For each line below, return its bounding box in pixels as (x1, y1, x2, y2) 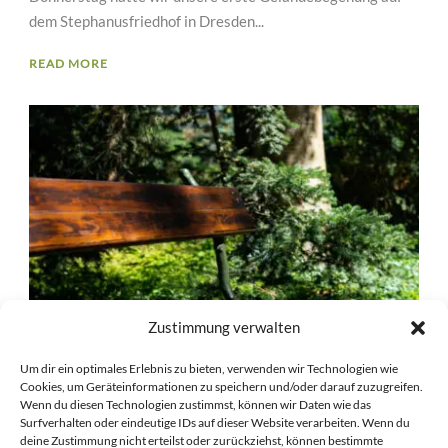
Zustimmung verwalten (148, 318, 300, 336)
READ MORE (29, 55, 108, 71)
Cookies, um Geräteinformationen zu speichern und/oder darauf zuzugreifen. (20, 379, 423, 394)
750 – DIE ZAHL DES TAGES (29, 420, 305, 444)
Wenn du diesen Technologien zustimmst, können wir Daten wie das (20, 397, 371, 412)
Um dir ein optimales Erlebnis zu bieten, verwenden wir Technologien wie (20, 361, 398, 376)
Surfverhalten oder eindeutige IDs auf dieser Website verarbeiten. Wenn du (20, 415, 410, 430)
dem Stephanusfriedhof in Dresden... (29, 11, 264, 30)
